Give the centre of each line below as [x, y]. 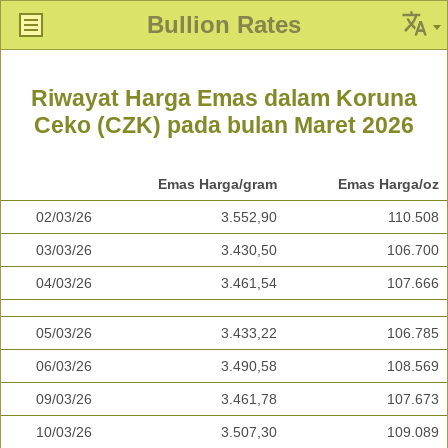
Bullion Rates [224, 24]
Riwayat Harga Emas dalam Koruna [224, 98]
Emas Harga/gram [217, 184]
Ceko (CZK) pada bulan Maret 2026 [224, 125]
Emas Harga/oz [388, 184]
